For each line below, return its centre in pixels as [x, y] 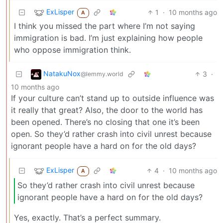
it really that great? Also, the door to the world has [107, 110]
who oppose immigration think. [72, 50]
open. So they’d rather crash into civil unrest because [111, 134]
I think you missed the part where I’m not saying [105, 26]
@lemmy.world [102, 74]
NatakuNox [62, 74]
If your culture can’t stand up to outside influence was [112, 98]
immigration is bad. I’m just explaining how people [108, 38]
